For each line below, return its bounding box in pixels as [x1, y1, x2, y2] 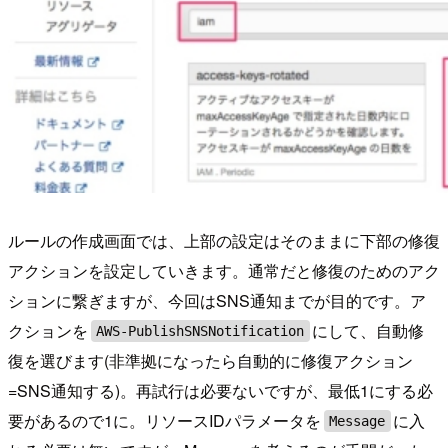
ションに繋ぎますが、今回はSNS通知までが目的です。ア [8, 288, 426, 312]
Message [329, 412, 386, 429]
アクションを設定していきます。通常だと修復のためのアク [8, 258, 440, 282]
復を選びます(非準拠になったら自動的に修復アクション [8, 348, 413, 372]
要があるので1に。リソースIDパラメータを [8, 408, 321, 432]
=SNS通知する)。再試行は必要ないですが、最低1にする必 [8, 378, 433, 402]
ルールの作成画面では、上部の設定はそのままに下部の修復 [8, 228, 440, 252]
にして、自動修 [312, 318, 425, 342]
